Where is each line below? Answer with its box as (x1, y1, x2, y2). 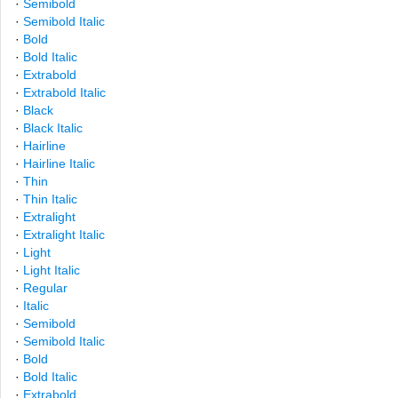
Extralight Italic (23, 227, 105, 242)
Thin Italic (23, 192, 77, 206)
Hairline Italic (23, 156, 95, 171)
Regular (23, 281, 68, 295)
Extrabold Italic (23, 85, 106, 99)
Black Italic (23, 121, 83, 135)
